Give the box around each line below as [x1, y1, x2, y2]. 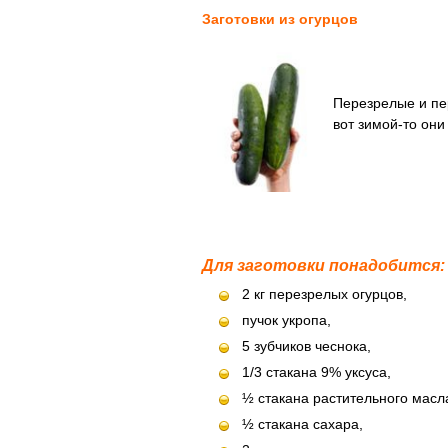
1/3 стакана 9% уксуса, [242, 364, 391, 380]
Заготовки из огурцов [202, 11, 358, 27]
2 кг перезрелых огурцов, [242, 286, 407, 302]
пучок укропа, [242, 312, 331, 328]
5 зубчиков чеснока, [242, 338, 371, 354]
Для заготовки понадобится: [202, 257, 445, 274]
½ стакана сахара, [242, 416, 363, 432]
